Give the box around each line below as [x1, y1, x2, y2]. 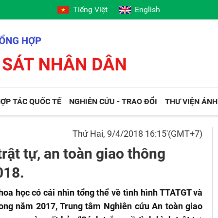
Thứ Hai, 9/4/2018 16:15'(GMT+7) [73, 128, 203, 139]
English [135, 5, 161, 14]
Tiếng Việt [73, 5, 108, 14]
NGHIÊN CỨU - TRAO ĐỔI [69, 97, 158, 106]
